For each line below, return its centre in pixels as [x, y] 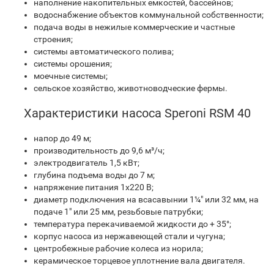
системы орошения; [73, 64]
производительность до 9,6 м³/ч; [99, 150]
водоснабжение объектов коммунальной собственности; [149, 15]
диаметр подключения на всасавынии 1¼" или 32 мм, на [146, 199]
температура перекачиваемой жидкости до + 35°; [132, 224]
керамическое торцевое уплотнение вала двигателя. [139, 261]
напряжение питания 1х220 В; [94, 187]
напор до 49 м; [62, 138]
